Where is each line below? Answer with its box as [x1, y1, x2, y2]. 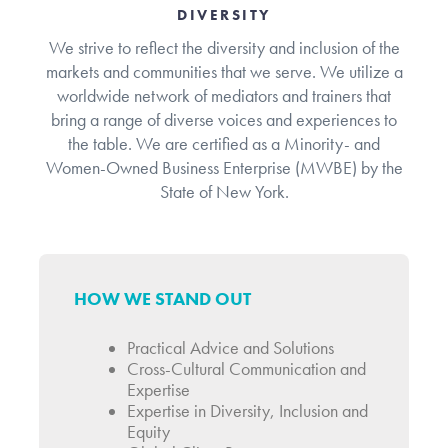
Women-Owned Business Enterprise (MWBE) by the [45, 157, 403, 180]
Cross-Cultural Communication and [126, 358, 366, 381]
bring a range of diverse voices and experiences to [51, 109, 397, 132]
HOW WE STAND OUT [74, 288, 252, 311]
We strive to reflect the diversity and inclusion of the [48, 37, 400, 60]
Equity [126, 421, 170, 444]
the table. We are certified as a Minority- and [68, 133, 380, 156]
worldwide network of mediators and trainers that [57, 85, 391, 108]
